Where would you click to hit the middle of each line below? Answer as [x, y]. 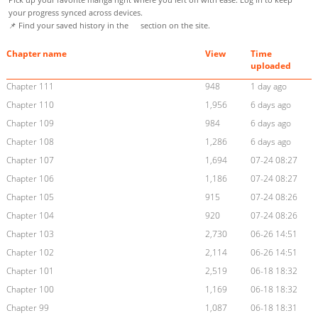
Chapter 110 [30, 105]
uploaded [271, 66]
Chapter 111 [30, 87]
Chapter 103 [30, 234]
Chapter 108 [30, 142]
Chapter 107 [30, 160]
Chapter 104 [30, 216]
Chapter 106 [30, 179]
